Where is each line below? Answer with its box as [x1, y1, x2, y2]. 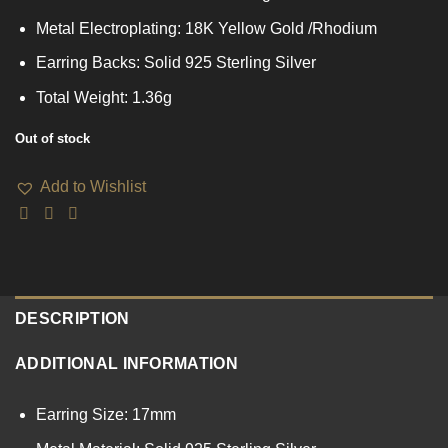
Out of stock [15, 130, 90, 146]
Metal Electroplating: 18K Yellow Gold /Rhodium [35, 19, 377, 37]
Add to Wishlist [40, 178, 146, 196]
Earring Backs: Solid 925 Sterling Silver [35, 54, 316, 72]
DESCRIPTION [15, 310, 130, 328]
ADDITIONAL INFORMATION [15, 355, 239, 373]
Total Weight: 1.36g [35, 88, 172, 106]
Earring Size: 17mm [35, 406, 176, 424]
